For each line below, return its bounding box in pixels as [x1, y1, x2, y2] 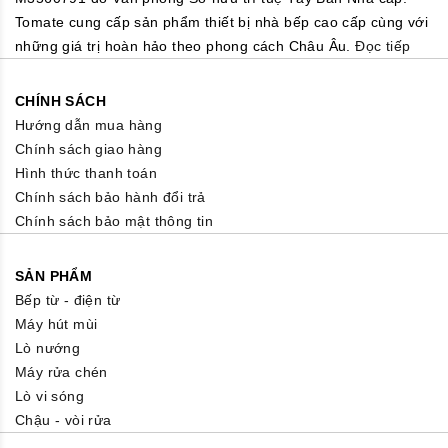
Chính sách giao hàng [15, 140, 162, 157]
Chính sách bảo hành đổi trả [15, 188, 206, 205]
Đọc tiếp [355, 37, 411, 54]
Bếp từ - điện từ [15, 291, 121, 308]
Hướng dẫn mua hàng [15, 116, 163, 133]
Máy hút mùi [15, 315, 98, 332]
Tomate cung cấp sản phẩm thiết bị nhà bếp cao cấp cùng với [15, 13, 429, 30]
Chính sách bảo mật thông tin [15, 212, 214, 229]
